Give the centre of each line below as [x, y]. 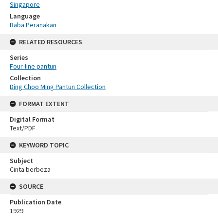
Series [19, 57]
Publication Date [36, 202]
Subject [21, 160]
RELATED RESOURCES [51, 42]
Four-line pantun [33, 66]
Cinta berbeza [30, 169]
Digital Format [32, 119]
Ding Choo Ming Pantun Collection [58, 86]
